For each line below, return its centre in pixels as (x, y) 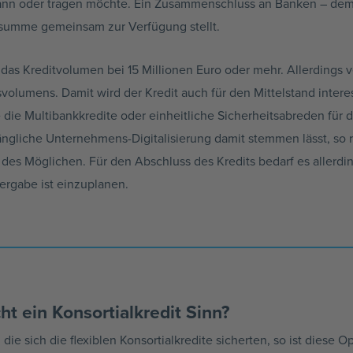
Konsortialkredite (166, 340)
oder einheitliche (167, 115)
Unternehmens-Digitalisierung (128, 137)
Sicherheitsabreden (271, 115)
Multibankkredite (71, 115)
